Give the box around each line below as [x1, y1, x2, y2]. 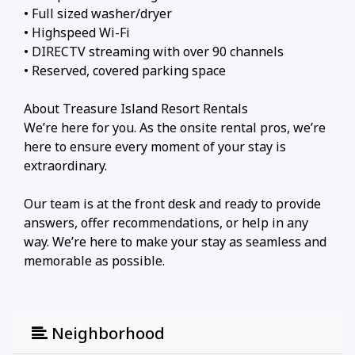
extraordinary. [24, 156, 107, 174]
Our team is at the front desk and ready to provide [24, 194, 321, 212]
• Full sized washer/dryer [24, 4, 172, 22]
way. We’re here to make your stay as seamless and [24, 232, 326, 250]
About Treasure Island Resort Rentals [24, 99, 248, 117]
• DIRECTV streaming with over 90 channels [24, 42, 284, 60]
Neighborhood [48, 322, 165, 344]
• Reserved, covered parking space [24, 61, 226, 79]
